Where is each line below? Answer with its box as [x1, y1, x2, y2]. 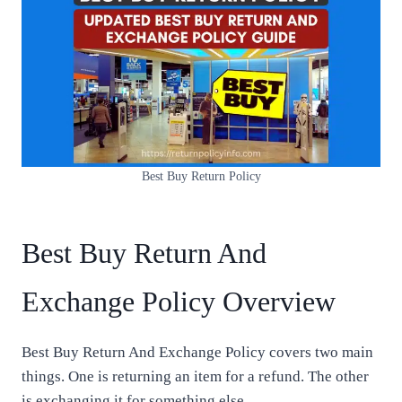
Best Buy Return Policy [141, 170, 261, 183]
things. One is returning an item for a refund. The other [22, 368, 369, 385]
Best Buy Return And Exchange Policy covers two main [22, 344, 373, 361]
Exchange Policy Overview [22, 285, 336, 318]
